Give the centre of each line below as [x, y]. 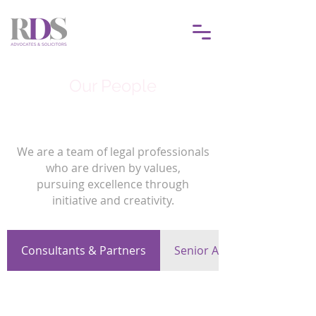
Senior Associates [221, 250]
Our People [113, 86]
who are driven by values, [113, 168]
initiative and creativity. [113, 200]
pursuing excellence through [113, 184]
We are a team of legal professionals [113, 152]
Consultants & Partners [84, 250]
